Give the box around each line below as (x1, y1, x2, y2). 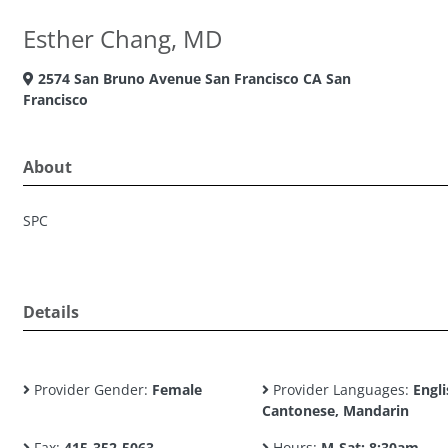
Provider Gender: (30, 380, 152, 399)
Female (152, 380, 202, 399)
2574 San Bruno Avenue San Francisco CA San (34, 69, 351, 88)
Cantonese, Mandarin (261, 401, 409, 420)
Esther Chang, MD (23, 22, 222, 55)
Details (23, 301, 79, 323)
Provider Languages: (268, 380, 413, 399)
